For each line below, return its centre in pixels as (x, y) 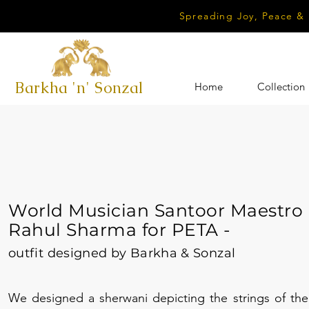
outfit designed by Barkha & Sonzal (122, 253)
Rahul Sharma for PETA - (120, 230)
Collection (281, 87)
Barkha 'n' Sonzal (79, 88)
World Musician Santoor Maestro (156, 210)
